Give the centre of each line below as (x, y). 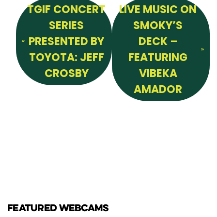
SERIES (67, 26)
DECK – (158, 42)
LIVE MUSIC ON (158, 10)
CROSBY (66, 74)
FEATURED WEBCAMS (58, 209)
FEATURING (158, 58)
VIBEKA (158, 74)
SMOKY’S (158, 26)
